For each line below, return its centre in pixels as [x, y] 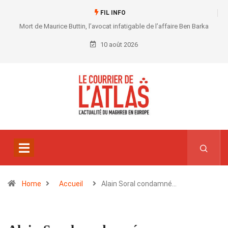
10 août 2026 [118, 45]
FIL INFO [112, 13]
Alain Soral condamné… [139, 184]
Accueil [71, 184]
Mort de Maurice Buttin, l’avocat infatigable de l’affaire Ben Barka [114, 26]
